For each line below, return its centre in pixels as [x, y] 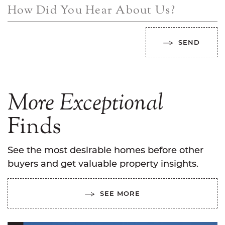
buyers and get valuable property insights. [103, 164]
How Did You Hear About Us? [91, 11]
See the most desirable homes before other [105, 150]
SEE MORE [120, 194]
